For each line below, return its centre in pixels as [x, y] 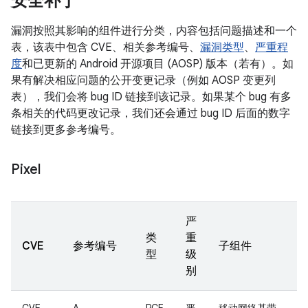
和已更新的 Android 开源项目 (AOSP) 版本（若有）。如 [158, 64]
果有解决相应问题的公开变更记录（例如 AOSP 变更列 [143, 80]
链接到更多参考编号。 [66, 130]
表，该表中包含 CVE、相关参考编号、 [106, 47]
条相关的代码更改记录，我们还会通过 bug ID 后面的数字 [151, 113]
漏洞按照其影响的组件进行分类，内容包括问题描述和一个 [154, 31]
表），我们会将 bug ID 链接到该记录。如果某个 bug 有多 [151, 97]
